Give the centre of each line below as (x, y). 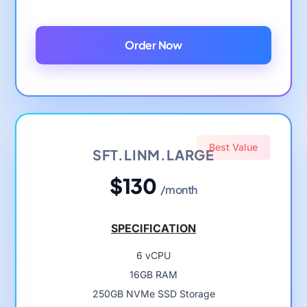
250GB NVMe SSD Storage (153, 293)
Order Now (153, 45)
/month (179, 189)
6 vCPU (153, 255)
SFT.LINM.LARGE (153, 154)
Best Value (233, 147)
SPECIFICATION (153, 228)
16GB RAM (153, 274)
